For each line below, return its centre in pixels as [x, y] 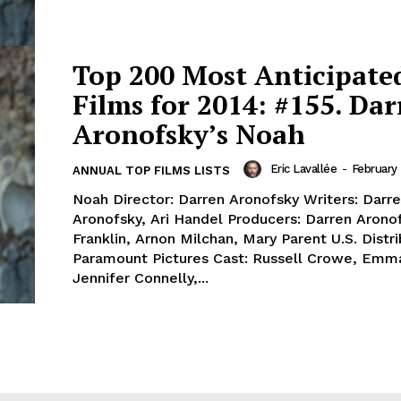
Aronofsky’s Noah [189, 135]
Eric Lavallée [303, 169]
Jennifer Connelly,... [141, 278]
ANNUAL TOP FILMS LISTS [151, 171]
